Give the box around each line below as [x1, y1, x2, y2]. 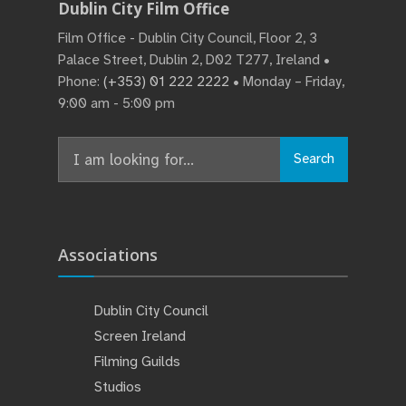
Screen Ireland [94, 326, 186, 345]
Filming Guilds [94, 352, 180, 371]
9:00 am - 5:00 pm [58, 93, 175, 112]
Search [294, 150, 334, 169]
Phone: [58, 72, 103, 91]
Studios [94, 377, 141, 396]
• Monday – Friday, [229, 72, 344, 91]
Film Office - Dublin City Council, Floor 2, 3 [58, 28, 317, 47]
